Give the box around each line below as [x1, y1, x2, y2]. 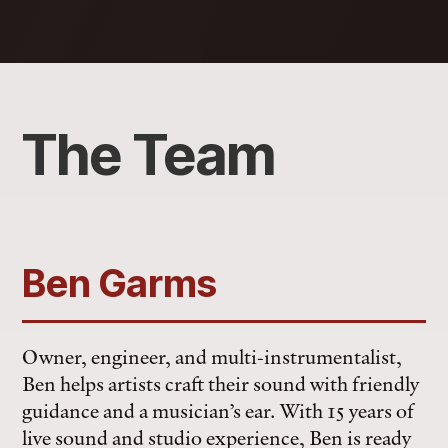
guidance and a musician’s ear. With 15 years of [22, 397, 415, 424]
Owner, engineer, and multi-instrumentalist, [22, 343, 403, 370]
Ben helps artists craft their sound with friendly [22, 370, 420, 397]
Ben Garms [22, 260, 218, 306]
